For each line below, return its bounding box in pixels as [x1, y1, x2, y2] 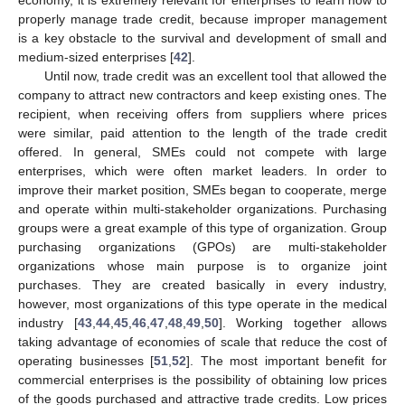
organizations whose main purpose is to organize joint [18, 258, 387, 273]
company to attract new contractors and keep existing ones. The [18, 87, 387, 102]
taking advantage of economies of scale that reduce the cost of [18, 334, 387, 349]
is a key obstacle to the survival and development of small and [18, 30, 387, 45]
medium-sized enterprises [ [18, 49, 174, 64]
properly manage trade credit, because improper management [18, 11, 387, 26]
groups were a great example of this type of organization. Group [18, 220, 387, 235]
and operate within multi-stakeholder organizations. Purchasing [18, 201, 387, 216]
